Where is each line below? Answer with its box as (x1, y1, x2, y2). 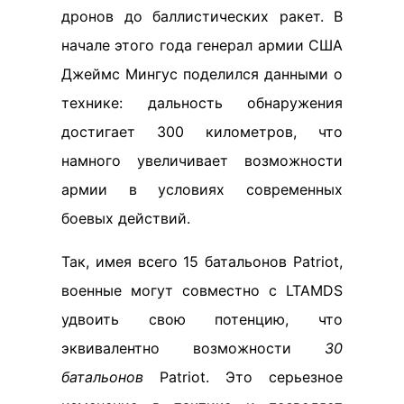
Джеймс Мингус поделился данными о (61, 64, 343, 83)
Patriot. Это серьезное (143, 367, 343, 386)
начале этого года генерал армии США (61, 35, 343, 54)
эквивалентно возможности (61, 338, 325, 357)
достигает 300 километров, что (61, 122, 343, 141)
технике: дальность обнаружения (61, 93, 343, 112)
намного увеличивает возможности (61, 151, 343, 170)
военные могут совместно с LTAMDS (61, 280, 343, 299)
